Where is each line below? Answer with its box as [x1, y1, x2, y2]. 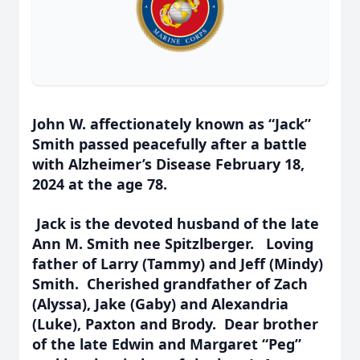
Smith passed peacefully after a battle [32, 134, 307, 153]
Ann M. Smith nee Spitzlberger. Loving [32, 234, 313, 253]
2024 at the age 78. [32, 174, 171, 194]
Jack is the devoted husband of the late [36, 214, 319, 233]
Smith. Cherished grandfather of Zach [32, 274, 308, 293]
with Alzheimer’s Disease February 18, [32, 154, 305, 174]
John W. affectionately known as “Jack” [32, 114, 311, 133]
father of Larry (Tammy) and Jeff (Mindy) [32, 254, 323, 273]
